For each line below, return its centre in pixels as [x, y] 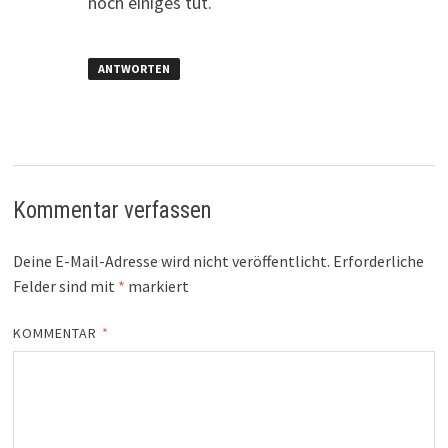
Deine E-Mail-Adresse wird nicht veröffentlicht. [171, 260]
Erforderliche [378, 260]
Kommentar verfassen [112, 210]
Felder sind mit [65, 285]
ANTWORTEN [133, 69]
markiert [156, 285]
